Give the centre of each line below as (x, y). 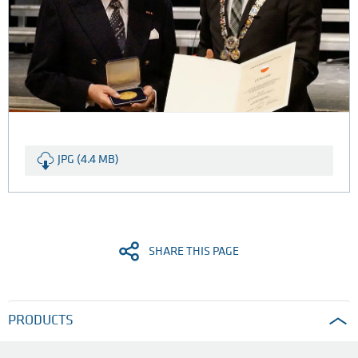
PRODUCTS (41, 321)
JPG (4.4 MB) (88, 161)
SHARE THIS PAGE (194, 253)
